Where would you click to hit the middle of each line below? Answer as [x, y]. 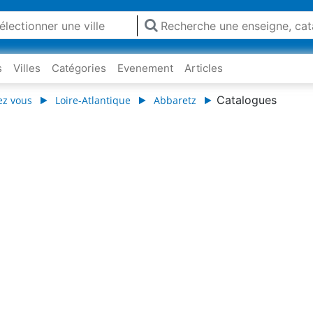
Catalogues [247, 100]
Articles [204, 68]
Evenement [145, 68]
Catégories [79, 68]
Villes [27, 68]
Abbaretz [175, 100]
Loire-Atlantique [93, 100]
